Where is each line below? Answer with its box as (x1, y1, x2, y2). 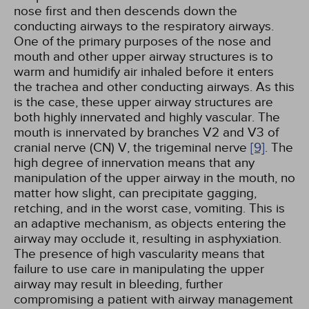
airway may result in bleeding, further (14, 277, 223, 292)
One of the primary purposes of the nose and (14, 34, 271, 49)
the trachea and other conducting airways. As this (14, 79, 295, 94)
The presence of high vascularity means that (14, 246, 265, 261)
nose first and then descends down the (14, 3, 237, 19)
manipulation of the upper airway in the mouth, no (14, 170, 295, 186)
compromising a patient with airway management (14, 292, 293, 307)
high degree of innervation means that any (14, 155, 255, 170)
